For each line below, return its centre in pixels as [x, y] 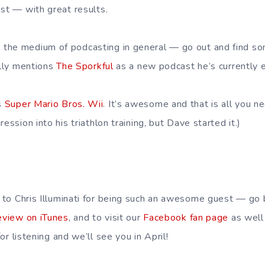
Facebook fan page [186, 218]
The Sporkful [85, 66]
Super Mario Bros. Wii [54, 104]
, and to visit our [106, 218]
